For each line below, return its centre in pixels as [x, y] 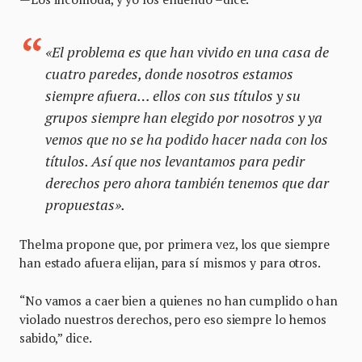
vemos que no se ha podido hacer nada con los [187, 139]
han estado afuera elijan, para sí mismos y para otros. [170, 262]
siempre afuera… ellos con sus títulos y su [173, 95]
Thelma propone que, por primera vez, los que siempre [175, 244]
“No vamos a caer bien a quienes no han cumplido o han [179, 300]
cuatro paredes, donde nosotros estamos [169, 73]
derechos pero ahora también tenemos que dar [187, 182]
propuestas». [85, 204]
